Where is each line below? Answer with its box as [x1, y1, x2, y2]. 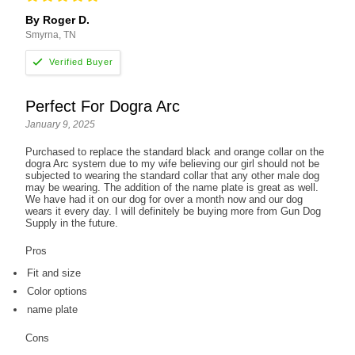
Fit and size [27, 266, 82, 279]
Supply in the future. [25, 216, 119, 229]
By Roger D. [25, 13, 90, 26]
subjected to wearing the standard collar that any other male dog [25, 169, 320, 181]
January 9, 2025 [25, 118, 96, 130]
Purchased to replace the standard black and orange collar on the [25, 145, 325, 158]
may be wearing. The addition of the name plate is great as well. [25, 181, 319, 193]
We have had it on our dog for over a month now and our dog [25, 193, 303, 205]
